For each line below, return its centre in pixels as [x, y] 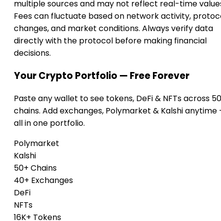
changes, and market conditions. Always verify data [113, 29]
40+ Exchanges [43, 180]
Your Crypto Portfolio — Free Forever [102, 76]
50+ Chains [35, 168]
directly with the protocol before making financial [110, 41]
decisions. [32, 53]
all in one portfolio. [49, 123]
